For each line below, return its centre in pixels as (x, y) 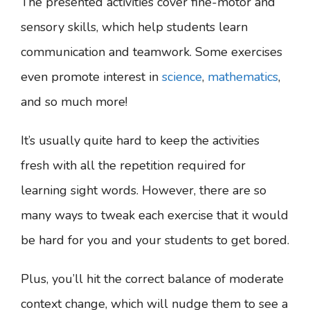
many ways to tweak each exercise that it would (155, 215)
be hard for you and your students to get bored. (155, 240)
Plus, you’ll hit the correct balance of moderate (152, 279)
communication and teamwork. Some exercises (152, 52)
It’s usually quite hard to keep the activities (140, 140)
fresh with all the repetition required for (133, 165)
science (182, 77)
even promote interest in (91, 77)
